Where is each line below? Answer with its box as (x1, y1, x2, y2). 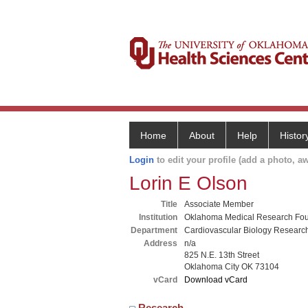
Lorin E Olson (129, 173, 247, 194)
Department (131, 225, 177, 235)
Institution (139, 212, 177, 222)
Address (144, 239, 177, 248)
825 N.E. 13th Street (184, 250, 259, 260)
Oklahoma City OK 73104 (184, 262, 279, 272)
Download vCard (184, 275, 247, 285)
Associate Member (184, 199, 254, 209)
